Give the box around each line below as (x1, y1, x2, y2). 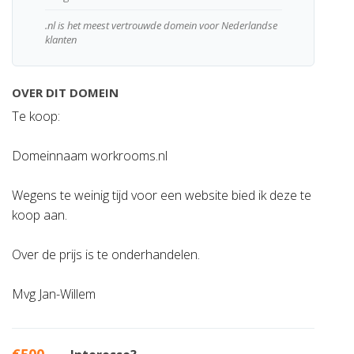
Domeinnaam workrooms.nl (12, 147, 168, 164)
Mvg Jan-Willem (12, 285, 96, 303)
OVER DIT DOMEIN (12, 85, 119, 100)
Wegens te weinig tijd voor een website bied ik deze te (12, 186, 311, 204)
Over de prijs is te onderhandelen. (12, 246, 200, 263)
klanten (44, 32, 77, 47)
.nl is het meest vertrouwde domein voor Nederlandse (44, 18, 277, 32)
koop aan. (12, 206, 67, 224)
